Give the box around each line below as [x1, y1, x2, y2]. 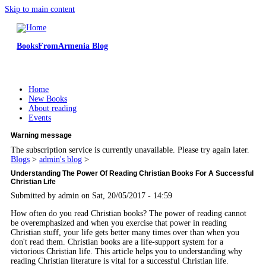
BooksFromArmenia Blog [17, 42, 108, 50]
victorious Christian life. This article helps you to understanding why [11, 246, 242, 256]
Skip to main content [5, 5, 75, 14]
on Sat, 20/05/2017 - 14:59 [79, 191, 172, 200]
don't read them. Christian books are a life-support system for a [11, 237, 223, 246]
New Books [28, 94, 67, 103]
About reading [28, 104, 77, 113]
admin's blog [39, 155, 82, 164]
